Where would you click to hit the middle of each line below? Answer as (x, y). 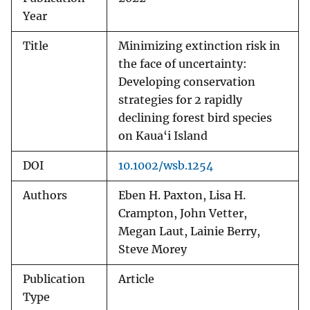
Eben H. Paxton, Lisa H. (182, 196)
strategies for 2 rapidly (180, 100)
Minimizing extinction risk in (199, 46)
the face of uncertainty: (182, 64)
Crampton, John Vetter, (183, 214)
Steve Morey (153, 250)
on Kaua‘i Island (163, 136)
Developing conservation (187, 82)
